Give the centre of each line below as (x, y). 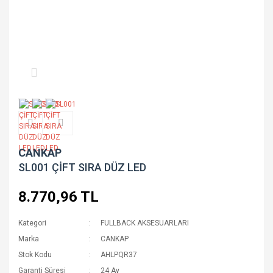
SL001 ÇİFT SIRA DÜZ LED (82, 167)
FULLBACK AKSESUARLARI (145, 223)
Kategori (32, 223)
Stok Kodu (35, 255)
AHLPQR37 (119, 255)
